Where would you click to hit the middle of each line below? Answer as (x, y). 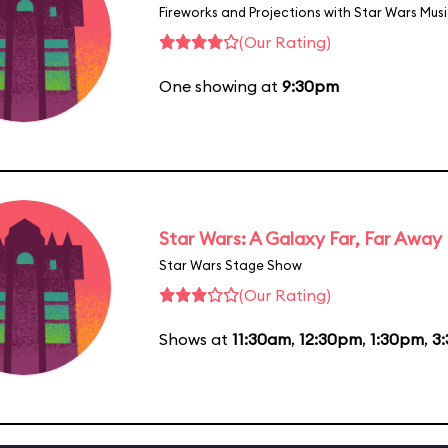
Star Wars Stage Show (230, 264)
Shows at (195, 338)
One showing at (220, 85)
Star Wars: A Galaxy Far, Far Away (300, 238)
